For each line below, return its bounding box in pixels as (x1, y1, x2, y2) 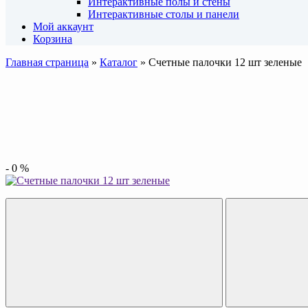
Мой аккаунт (33, 21, 93, 32)
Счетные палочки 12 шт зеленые (148, 56, 302, 68)
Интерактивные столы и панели (88, 8, 239, 20)
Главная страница (5, 56, 89, 68)
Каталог (100, 56, 137, 68)
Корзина (33, 33, 72, 45)
